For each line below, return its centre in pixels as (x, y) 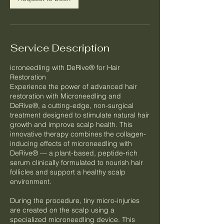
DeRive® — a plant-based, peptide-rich (74, 153)
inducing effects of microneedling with (71, 143)
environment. (31, 181)
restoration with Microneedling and (65, 96)
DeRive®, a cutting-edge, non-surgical (72, 105)
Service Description (60, 48)
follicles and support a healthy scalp (68, 172)
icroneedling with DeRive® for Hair (65, 67)
